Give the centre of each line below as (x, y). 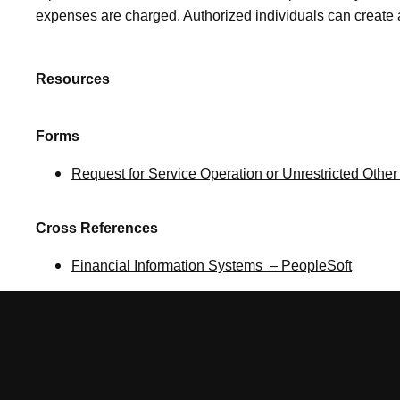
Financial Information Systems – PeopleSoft (212, 266)
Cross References (97, 229)
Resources (73, 79)
